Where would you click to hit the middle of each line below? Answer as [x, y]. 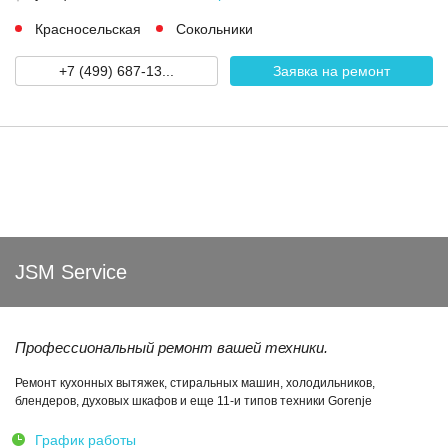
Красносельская [88, 29]
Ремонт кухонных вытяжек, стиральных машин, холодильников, [195, 383]
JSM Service [71, 272]
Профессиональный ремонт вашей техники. [171, 347]
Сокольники [214, 29]
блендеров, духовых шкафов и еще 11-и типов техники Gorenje [193, 401]
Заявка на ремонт [331, 71]
